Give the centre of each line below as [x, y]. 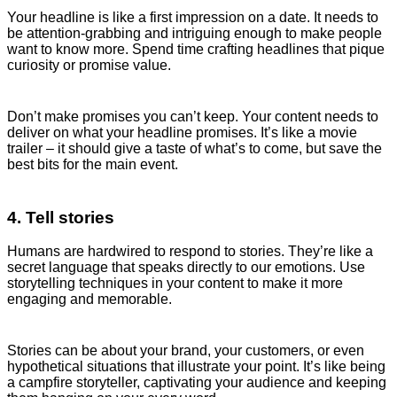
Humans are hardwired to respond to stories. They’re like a [190, 252]
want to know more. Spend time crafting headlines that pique [196, 49]
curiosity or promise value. [89, 65]
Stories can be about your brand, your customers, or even [186, 351]
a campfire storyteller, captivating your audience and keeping [197, 383]
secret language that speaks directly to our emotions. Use [186, 268]
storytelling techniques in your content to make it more [175, 284]
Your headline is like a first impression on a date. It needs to [193, 17]
